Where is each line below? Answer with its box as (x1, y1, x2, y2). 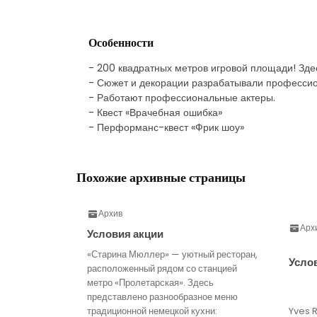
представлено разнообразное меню (87, 289, 238, 304)
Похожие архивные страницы (76, 168, 246, 186)
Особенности (88, 34, 154, 51)
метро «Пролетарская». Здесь (87, 275, 214, 289)
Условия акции (87, 226, 163, 241)
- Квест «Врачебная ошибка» (88, 105, 222, 120)
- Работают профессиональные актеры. (88, 90, 275, 105)
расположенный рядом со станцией (87, 261, 237, 275)
